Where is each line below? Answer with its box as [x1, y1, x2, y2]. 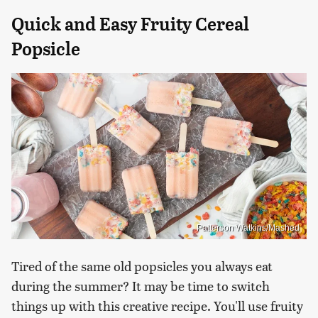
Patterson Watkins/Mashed [197, 222, 300, 233]
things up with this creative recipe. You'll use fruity [11, 296, 303, 314]
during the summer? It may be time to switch [11, 276, 270, 295]
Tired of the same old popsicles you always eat [11, 256, 273, 275]
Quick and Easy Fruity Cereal [11, 13, 249, 35]
